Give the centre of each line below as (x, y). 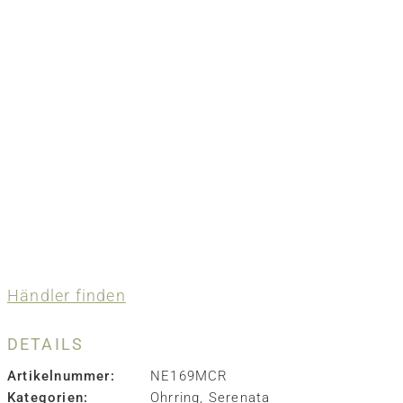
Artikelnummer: (61, 376)
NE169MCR (189, 376)
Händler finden (67, 296)
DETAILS (46, 344)
